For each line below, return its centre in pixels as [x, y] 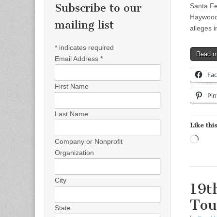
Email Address [77, 58]
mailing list [84, 25]
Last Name [71, 114]
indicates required [85, 47]
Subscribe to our [98, 8]
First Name [72, 86]
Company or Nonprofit [89, 141]
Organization [74, 152]
